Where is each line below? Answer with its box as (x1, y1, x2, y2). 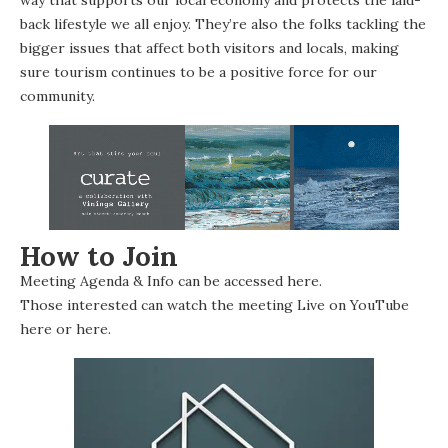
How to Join (20, 238, 178, 273)
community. (20, 86, 95, 105)
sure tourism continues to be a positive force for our (20, 62, 377, 81)
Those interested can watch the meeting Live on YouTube (20, 295, 409, 314)
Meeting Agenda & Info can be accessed (20, 271, 287, 290)
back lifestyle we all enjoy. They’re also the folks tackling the (20, 14, 426, 33)
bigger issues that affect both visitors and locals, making (20, 38, 399, 57)
